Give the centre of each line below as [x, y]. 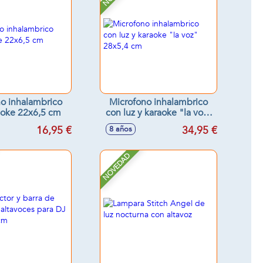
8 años [121, 129]
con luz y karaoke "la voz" [159, 113]
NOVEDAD [117, 167]
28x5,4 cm [174, 123]
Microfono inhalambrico [159, 102]
